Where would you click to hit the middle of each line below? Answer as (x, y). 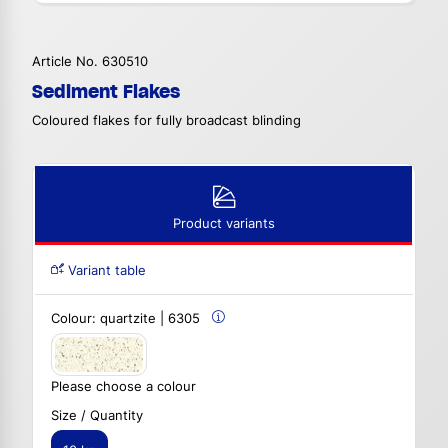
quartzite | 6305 (150, 319)
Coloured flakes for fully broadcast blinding (166, 121)
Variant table (105, 271)
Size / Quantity (97, 415)
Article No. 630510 (90, 62)
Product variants (223, 224)
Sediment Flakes (106, 92)
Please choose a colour (123, 386)
